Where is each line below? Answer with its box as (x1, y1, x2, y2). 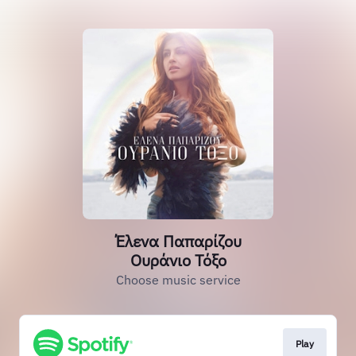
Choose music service (115, 272, 241, 288)
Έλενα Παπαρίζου (114, 230, 242, 252)
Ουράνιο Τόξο (130, 250, 226, 271)
